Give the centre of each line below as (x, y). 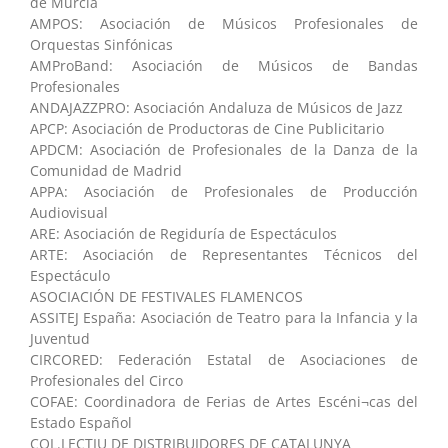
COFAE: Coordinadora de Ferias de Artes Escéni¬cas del (224, 401)
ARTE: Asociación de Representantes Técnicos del (224, 254)
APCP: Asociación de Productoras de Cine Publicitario (207, 128)
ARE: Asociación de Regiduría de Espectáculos (183, 233)
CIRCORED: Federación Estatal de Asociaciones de (224, 359)
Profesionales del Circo (106, 380)
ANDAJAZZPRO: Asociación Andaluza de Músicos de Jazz (216, 107)
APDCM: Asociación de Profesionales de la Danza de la (224, 149)
